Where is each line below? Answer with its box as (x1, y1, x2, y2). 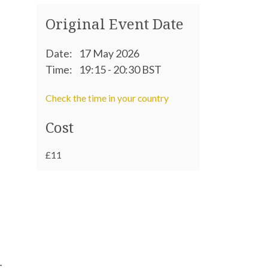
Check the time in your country (45, 92, 169, 103)
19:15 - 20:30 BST (79, 63, 162, 76)
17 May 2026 (79, 47, 140, 60)
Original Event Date (45, 14, 184, 33)
